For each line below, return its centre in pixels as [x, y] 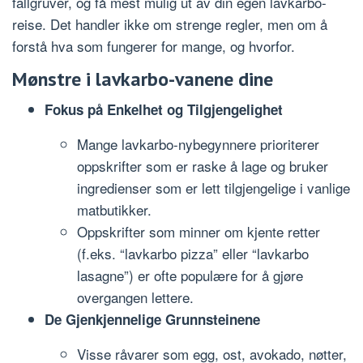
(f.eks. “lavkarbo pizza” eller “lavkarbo [193, 254]
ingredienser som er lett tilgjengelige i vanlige [214, 188]
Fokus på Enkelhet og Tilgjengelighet [164, 110]
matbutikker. [114, 210]
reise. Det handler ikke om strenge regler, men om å [170, 24]
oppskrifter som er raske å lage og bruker [203, 166]
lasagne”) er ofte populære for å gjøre [190, 275]
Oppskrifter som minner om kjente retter [199, 232]
